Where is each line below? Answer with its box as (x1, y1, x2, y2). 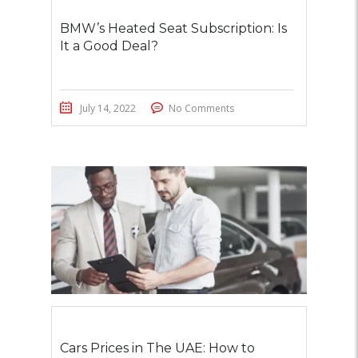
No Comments (169, 101, 234, 115)
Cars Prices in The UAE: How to (60, 340, 255, 356)
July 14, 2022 (80, 101, 136, 115)
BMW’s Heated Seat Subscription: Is (60, 21, 287, 36)
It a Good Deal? (60, 38, 158, 54)
